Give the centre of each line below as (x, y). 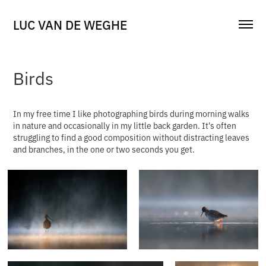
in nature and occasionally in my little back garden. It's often (125, 125)
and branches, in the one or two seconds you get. (104, 149)
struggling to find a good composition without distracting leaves (132, 137)
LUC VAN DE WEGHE (70, 24)
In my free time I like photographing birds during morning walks (132, 113)
